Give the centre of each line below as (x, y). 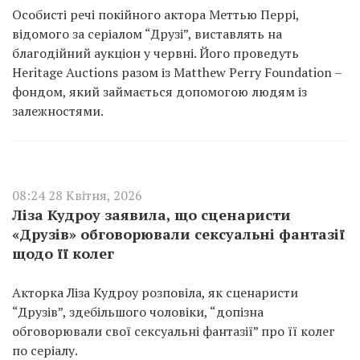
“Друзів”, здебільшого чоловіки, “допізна (138, 312)
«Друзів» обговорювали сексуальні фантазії (178, 234)
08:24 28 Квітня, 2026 (77, 195)
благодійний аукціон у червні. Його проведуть (155, 53)
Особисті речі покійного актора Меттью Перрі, (155, 14)
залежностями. (58, 111)
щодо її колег (63, 253)
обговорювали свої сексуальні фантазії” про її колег (174, 331)
